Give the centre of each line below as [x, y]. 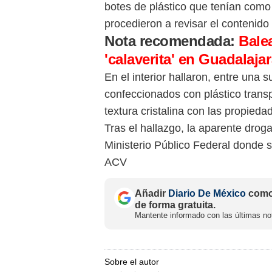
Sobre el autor [132, 261]
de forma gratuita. [175, 205]
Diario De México [207, 193]
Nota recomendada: [172, 41]
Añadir [151, 193]
